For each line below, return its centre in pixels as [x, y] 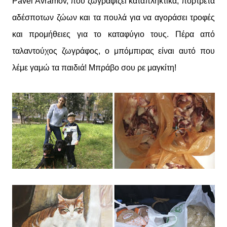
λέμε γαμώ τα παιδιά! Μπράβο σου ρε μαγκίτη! [94, 68]
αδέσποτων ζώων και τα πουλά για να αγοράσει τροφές [113, 17]
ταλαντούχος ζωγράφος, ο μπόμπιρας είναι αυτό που [113, 51]
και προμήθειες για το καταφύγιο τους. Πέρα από [113, 34]
